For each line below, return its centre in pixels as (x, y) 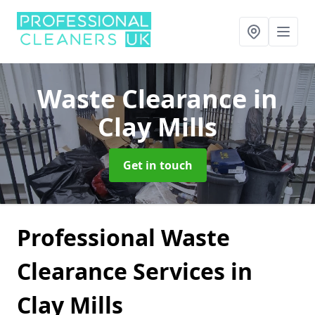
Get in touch (157, 165)
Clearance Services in (135, 271)
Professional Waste (123, 237)
